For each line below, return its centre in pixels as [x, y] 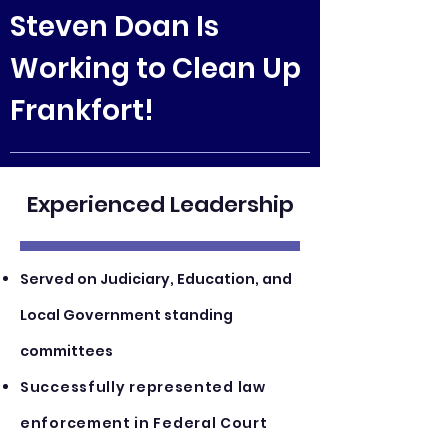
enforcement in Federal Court [144, 423]
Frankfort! [82, 110]
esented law [214, 387]
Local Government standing [126, 315]
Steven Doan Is [114, 26]
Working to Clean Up [155, 68]
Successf [58, 387]
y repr [139, 387]
